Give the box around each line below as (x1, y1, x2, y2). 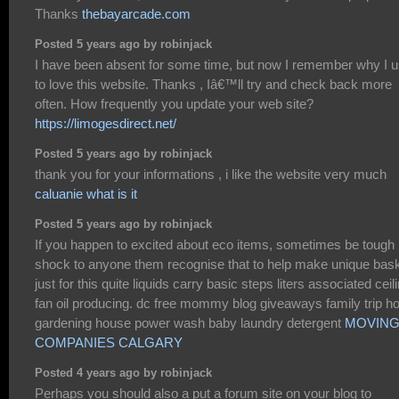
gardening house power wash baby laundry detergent (35, 315, 345, 331)
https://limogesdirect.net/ (35, 116, 176, 132)
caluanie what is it (35, 186, 137, 202)
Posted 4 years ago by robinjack (35, 366, 212, 379)
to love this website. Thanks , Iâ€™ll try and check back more (35, 77, 392, 93)
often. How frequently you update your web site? (35, 96, 313, 112)
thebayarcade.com (82, 6, 191, 21)
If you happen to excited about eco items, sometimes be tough (35, 237, 395, 253)
